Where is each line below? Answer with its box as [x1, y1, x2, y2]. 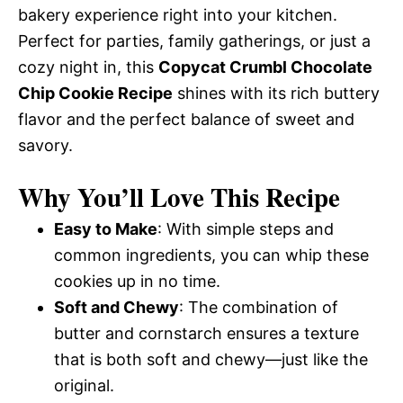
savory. [18, 136, 73, 155]
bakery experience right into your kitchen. [18, 5, 337, 24]
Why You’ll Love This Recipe [18, 178, 340, 216]
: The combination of [179, 298, 338, 317]
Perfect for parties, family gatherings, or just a [18, 31, 371, 50]
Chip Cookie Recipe [18, 84, 173, 103]
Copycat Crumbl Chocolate [158, 58, 372, 76]
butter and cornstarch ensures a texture [54, 324, 359, 343]
